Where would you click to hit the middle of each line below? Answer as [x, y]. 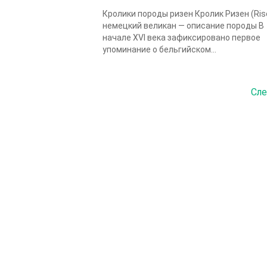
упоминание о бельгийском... [159, 49]
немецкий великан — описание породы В [183, 26]
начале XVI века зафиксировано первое [181, 38]
